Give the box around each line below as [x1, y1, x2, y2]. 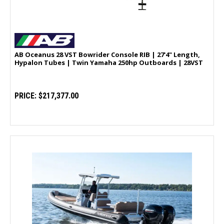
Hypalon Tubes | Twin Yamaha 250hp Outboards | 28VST [14, 58, 203, 67]
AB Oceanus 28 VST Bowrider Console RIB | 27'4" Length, [14, 50, 200, 59]
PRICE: [14, 91, 36, 101]
